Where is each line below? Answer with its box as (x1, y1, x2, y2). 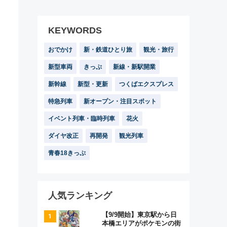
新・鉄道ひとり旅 (84, 46, 132, 53)
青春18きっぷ (48, 149, 86, 157)
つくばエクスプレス (119, 81, 174, 88)
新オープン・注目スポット (84, 98, 157, 105)
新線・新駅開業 (113, 63, 156, 70)
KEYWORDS (48, 25, 102, 35)
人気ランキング (48, 191, 112, 201)
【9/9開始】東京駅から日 (102, 211, 177, 218)
